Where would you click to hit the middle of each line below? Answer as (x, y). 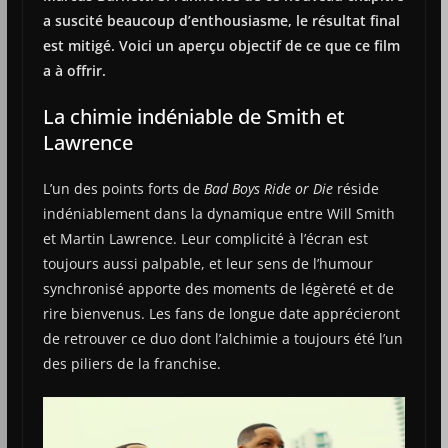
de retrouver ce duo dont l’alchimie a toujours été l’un (222, 338)
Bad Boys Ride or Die (268, 188)
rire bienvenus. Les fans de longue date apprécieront (221, 313)
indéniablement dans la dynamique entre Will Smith (218, 213)
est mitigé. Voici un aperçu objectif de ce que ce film (221, 45)
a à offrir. (74, 70)
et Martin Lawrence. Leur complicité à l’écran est (205, 238)
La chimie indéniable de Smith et (193, 116)
